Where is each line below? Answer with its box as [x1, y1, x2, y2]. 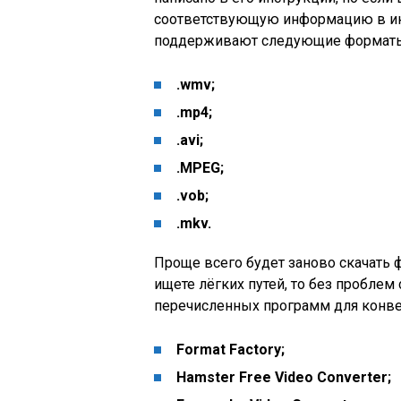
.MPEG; [176, 159, 224, 176]
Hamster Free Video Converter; [176, 369, 391, 386]
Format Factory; [176, 341, 285, 358]
